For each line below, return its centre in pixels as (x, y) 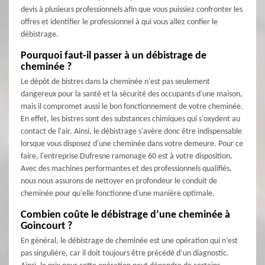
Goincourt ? (46, 227)
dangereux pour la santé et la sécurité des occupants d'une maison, (132, 95)
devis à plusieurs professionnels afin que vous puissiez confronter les (132, 10)
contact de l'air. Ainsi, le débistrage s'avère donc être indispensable (131, 132)
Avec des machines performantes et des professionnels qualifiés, (126, 169)
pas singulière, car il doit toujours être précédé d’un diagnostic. (125, 254)
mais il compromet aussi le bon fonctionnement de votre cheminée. (132, 107)
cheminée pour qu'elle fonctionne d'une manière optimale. (118, 194)
